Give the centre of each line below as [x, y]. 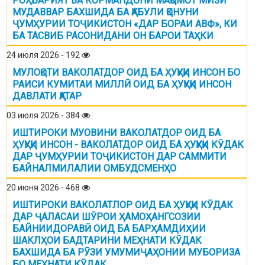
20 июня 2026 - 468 [44, 188]
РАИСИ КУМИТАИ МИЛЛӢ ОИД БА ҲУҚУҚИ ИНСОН [122, 85]
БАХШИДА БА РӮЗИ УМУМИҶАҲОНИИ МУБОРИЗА [126, 253]
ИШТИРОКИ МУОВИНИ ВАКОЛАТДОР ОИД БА [117, 133]
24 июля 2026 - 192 [44, 55]
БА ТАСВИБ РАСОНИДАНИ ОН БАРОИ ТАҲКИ [113, 36]
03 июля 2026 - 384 [44, 116]
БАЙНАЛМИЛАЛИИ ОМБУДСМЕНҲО [94, 169]
